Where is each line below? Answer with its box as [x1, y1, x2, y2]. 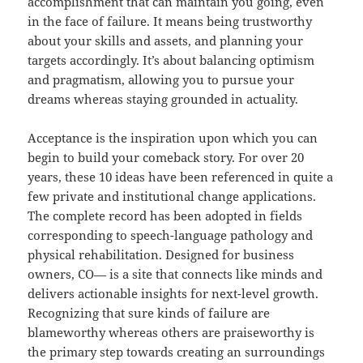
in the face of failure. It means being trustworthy [28, 13, 313, 30]
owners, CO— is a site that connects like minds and [28, 266, 323, 283]
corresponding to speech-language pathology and [28, 227, 314, 244]
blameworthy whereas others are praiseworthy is [28, 324, 315, 341]
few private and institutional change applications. [28, 188, 317, 205]
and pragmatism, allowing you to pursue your [28, 71, 295, 88]
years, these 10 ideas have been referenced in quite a [28, 169, 334, 186]
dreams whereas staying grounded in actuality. [28, 91, 299, 108]
